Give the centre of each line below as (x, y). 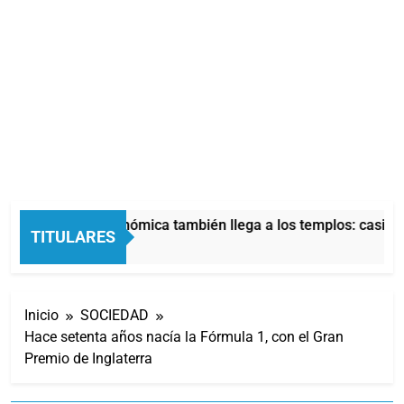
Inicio (41, 315)
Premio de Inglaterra (88, 358)
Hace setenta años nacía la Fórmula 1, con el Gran (184, 336)
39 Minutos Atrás (69, 247)
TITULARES (73, 236)
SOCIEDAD (115, 315)
